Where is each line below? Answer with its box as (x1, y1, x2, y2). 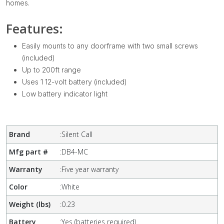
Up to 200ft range (22, 65, 81, 74)
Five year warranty (61, 164, 119, 174)
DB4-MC (61, 147, 88, 156)
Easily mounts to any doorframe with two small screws (22, 41, 198, 50)
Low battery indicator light (22, 89, 107, 98)
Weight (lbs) (9, 199, 50, 209)
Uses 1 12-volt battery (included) (22, 77, 127, 86)
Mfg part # (9, 147, 48, 156)
